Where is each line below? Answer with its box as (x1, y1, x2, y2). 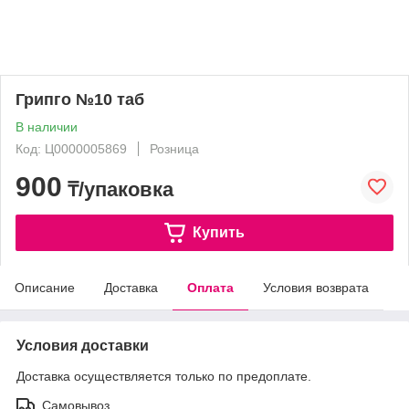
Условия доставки (16, 338, 149, 353)
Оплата (187, 280, 234, 295)
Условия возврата (263, 280, 369, 295)
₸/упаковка (62, 178, 173, 201)
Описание (15, 280, 75, 295)
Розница (150, 142, 199, 156)
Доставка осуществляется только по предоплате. (16, 369, 311, 383)
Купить (192, 224, 245, 240)
